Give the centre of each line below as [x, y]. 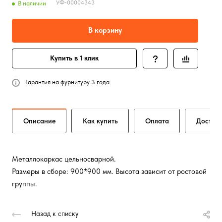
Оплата [157, 121]
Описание [39, 121]
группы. [25, 184]
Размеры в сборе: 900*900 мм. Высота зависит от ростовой [109, 171]
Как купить [100, 121]
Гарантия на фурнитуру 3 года [67, 82]
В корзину [105, 30]
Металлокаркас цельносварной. [64, 159]
